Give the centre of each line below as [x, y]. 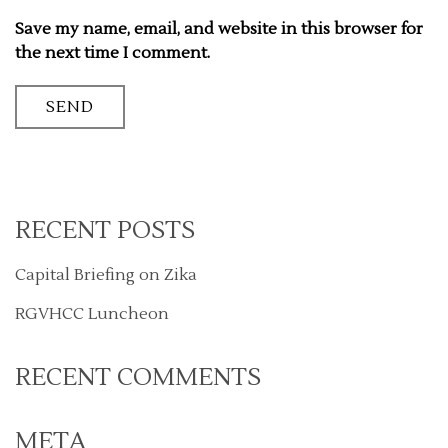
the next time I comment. [112, 52]
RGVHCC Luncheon [92, 313]
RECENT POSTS [105, 230]
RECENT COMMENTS [138, 377]
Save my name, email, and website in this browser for [219, 28]
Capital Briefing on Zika [106, 274]
